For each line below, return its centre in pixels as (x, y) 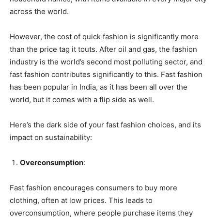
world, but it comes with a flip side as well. (82, 99)
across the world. (40, 11)
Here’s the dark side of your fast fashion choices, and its (105, 124)
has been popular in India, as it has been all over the (99, 87)
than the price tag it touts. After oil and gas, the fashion (103, 49)
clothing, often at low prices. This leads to (81, 200)
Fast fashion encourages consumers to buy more (93, 187)
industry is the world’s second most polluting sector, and (106, 62)
